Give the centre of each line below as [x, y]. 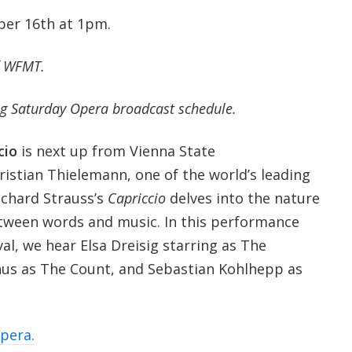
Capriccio [136, 198]
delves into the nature [244, 198]
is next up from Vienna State [118, 151]
